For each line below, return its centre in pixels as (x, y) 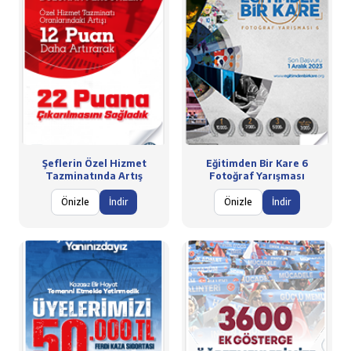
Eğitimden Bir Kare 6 (257, 163)
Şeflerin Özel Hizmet (94, 163)
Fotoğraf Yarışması (257, 176)
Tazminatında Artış (94, 176)
